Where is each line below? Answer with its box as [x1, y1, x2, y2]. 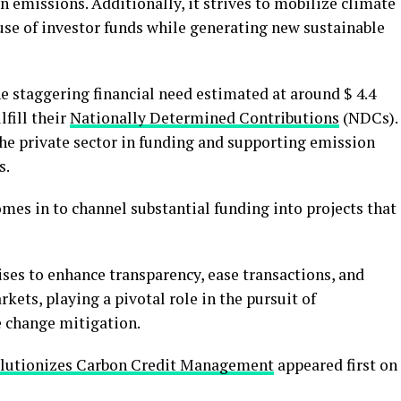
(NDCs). [339, 107, 397, 128]
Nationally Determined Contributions [70, 107, 339, 128]
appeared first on [274, 354, 397, 375]
